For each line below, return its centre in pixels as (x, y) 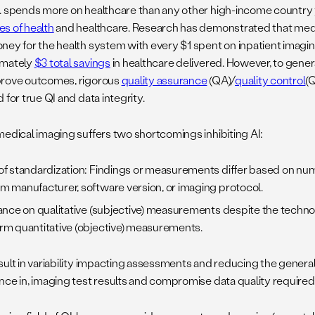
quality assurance (164, 80)
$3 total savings (72, 63)
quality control (270, 80)
